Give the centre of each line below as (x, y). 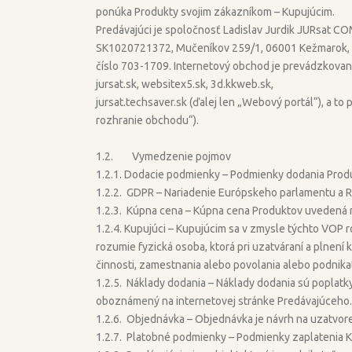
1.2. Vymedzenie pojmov (163, 156)
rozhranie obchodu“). (147, 120)
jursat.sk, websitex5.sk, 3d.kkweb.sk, (185, 84)
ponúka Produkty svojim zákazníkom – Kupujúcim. (215, 11)
